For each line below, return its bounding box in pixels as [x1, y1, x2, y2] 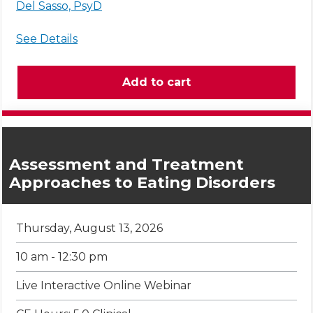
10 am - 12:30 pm [16, 250, 108, 264]
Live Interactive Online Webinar [16, 279, 191, 293]
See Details [16, 32, 78, 46]
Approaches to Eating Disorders [9, 173, 275, 193]
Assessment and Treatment [9, 154, 244, 175]
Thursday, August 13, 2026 [16, 221, 163, 235]
